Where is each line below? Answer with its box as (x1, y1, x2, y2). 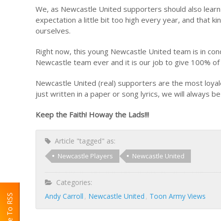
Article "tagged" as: (51, 136, 115, 146)
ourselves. (36, 26, 71, 36)
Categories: (52, 178, 92, 187)
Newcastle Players (58, 151, 113, 160)
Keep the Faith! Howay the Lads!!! (36, 110, 149, 119)
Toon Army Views (149, 191, 206, 201)
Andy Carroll (45, 191, 83, 201)
